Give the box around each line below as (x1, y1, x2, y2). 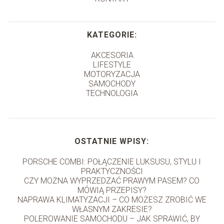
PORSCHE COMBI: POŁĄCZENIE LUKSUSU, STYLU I (22, 157, 201, 167)
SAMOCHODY (88, 79, 135, 89)
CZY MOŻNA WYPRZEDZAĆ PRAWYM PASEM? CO (24, 176, 200, 186)
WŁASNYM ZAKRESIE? (71, 204, 152, 214)
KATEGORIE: (87, 30, 137, 40)
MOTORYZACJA (84, 69, 140, 79)
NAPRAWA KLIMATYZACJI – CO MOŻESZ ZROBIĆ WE (17, 195, 206, 205)
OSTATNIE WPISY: (74, 136, 149, 146)
